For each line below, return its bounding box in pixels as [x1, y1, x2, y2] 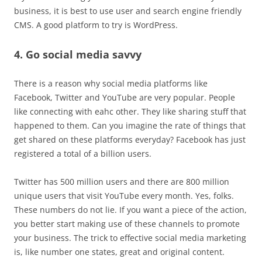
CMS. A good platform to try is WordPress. [14, 19, 178, 30]
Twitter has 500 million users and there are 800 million [14, 176, 229, 187]
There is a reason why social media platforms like [14, 78, 208, 89]
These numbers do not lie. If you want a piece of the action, [14, 204, 247, 215]
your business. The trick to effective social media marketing [14, 232, 246, 243]
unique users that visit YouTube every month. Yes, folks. [14, 190, 234, 201]
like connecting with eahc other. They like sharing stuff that [14, 106, 246, 117]
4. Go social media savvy [14, 47, 142, 61]
